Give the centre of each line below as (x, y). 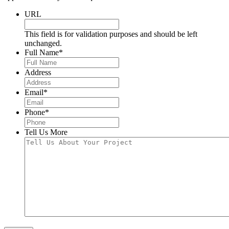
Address (38, 73)
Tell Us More (46, 132)
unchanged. (43, 43)
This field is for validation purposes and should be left (111, 34)
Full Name (42, 53)
